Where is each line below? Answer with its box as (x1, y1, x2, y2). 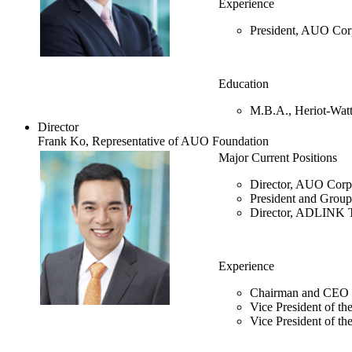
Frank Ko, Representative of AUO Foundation (38, 134, 269, 148)
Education (218, 77, 269, 91)
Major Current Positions (218, 151, 337, 165)
